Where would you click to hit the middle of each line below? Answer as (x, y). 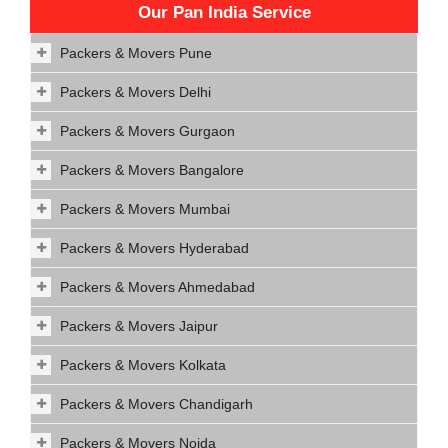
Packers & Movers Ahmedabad (157, 287)
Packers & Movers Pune (136, 53)
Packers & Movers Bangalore (152, 170)
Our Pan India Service (224, 12)
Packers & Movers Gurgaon (147, 131)
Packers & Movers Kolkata (143, 365)
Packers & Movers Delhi (135, 92)
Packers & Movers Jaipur (139, 326)
